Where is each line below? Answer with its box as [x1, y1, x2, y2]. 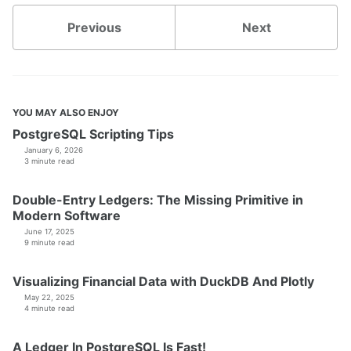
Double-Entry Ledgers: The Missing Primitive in [13, 192, 303, 208]
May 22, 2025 [24, 293, 74, 302]
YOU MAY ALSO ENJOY [13, 107, 119, 119]
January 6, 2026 [24, 146, 83, 155]
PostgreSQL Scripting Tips [13, 126, 174, 143]
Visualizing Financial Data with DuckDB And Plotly [13, 273, 314, 290]
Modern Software [13, 208, 121, 224]
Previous [67, 20, 121, 36]
